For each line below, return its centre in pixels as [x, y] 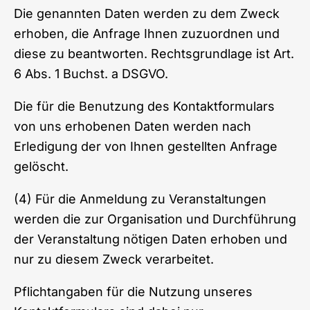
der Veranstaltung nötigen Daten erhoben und [151, 239]
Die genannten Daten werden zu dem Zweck [147, 13]
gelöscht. [41, 166]
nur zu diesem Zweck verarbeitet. [114, 259]
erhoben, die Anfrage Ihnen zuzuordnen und [147, 33]
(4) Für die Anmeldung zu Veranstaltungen [140, 199]
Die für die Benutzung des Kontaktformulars [144, 106]
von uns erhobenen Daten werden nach [133, 126]
